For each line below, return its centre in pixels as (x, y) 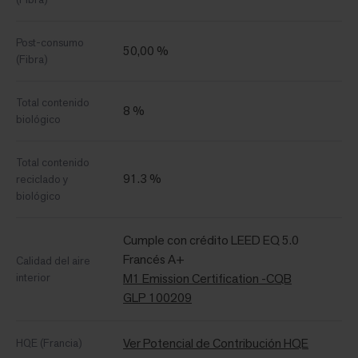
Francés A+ (154, 260)
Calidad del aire (53, 261)
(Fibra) (32, 60)
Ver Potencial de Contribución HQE (216, 344)
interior (33, 278)
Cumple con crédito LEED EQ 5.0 (211, 241)
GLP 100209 (157, 298)
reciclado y (42, 179)
